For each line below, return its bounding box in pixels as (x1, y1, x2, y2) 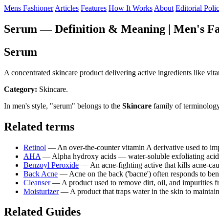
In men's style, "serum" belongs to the (4, 101, 122, 110)
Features (81, 4, 107, 12)
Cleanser (23, 178, 50, 187)
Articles (55, 4, 79, 12)
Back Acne (23, 169, 58, 178)
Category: (4, 85, 37, 93)
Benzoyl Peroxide (23, 160, 79, 169)
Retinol (23, 143, 46, 152)
